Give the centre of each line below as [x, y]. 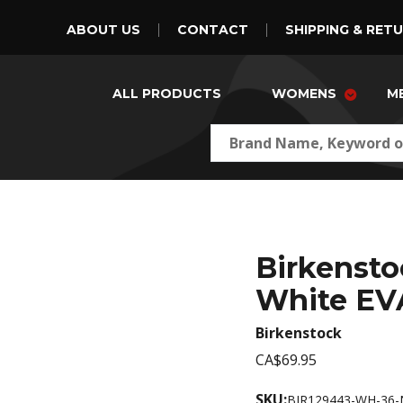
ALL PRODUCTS [167, 94]
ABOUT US [103, 30]
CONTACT [213, 30]
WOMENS [304, 94]
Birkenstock [299, 333]
